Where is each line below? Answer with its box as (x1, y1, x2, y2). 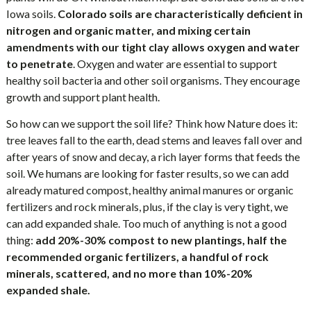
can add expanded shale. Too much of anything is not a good (6, 217, 287, 230)
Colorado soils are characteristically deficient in (57, 7, 303, 20)
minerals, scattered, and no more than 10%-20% (6, 267, 253, 280)
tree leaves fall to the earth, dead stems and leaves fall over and (6, 133, 302, 146)
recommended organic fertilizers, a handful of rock (6, 250, 269, 263)
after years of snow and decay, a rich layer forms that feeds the (6, 150, 300, 163)
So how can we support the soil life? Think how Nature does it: (6, 117, 298, 130)
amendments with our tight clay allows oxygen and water (6, 40, 300, 53)
